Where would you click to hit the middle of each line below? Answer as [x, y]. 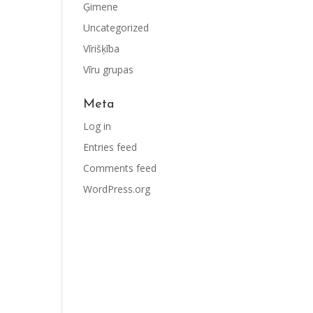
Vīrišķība [102, 49]
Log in [97, 126]
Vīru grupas [109, 70]
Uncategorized [116, 28]
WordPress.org [117, 189]
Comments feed [120, 168]
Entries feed [110, 147]
